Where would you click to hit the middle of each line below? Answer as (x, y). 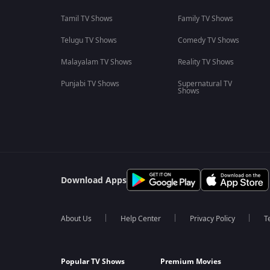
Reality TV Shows (206, 62)
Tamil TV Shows (86, 19)
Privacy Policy (212, 219)
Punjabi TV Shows (90, 84)
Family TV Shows (205, 19)
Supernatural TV (205, 84)
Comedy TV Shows (208, 41)
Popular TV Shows (93, 262)
